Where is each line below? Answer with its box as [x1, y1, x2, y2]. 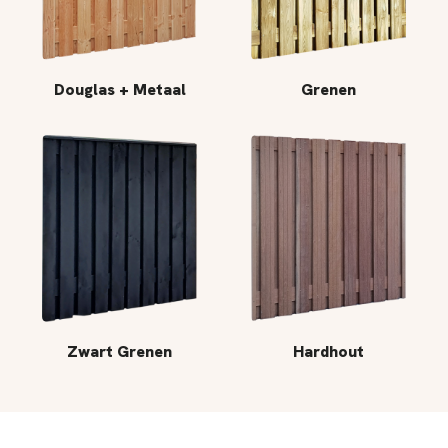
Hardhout [293, 340, 364, 362]
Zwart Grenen [67, 340, 172, 362]
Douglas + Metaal [53, 78, 186, 100]
